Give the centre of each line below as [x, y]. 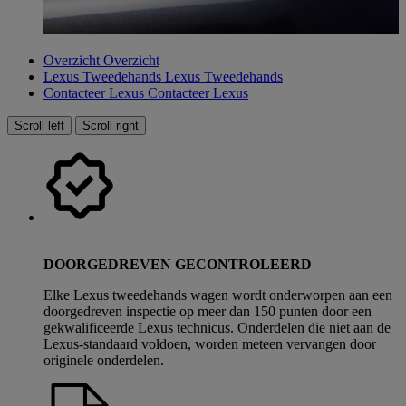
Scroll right [111, 126]
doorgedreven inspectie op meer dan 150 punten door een [208, 311]
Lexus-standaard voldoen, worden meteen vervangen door [210, 344]
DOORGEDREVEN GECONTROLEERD [178, 264]
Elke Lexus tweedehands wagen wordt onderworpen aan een [218, 295]
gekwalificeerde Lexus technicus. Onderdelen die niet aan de [217, 328]
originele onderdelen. [104, 360]
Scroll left [39, 126]
